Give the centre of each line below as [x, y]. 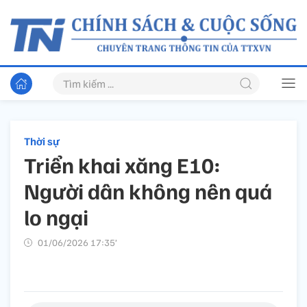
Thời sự [42, 142]
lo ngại [56, 217]
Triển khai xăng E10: [122, 165]
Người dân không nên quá [148, 191]
